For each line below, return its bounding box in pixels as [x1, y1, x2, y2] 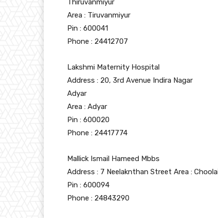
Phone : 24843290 [67, 194, 129, 203]
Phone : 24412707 [67, 37, 128, 46]
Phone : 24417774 [67, 128, 127, 138]
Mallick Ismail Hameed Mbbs [67, 154, 160, 163]
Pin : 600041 [67, 24, 108, 33]
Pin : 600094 [67, 181, 109, 190]
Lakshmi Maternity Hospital [67, 63, 160, 72]
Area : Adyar [67, 102, 107, 111]
